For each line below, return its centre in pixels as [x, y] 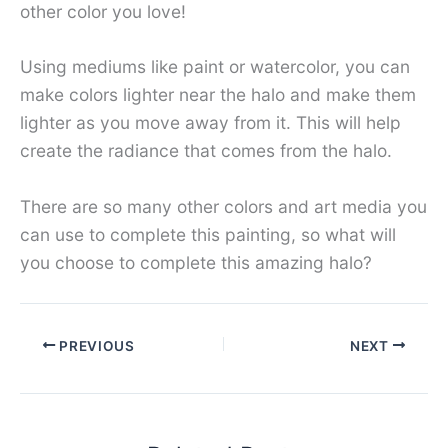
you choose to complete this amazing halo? [196, 263]
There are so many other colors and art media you [223, 207]
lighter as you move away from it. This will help [210, 123]
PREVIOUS [95, 345]
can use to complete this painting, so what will [208, 235]
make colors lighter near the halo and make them [218, 95]
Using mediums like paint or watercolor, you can [215, 67]
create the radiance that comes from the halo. [206, 151]
